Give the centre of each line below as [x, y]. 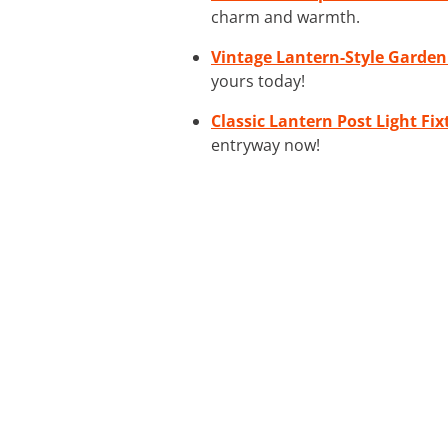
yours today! [258, 80]
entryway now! [265, 144]
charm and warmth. [285, 16]
